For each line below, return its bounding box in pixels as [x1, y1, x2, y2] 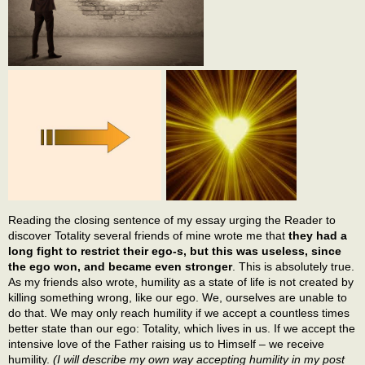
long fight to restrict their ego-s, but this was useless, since [8, 244, 341, 257]
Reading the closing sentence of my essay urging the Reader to [8, 213, 336, 226]
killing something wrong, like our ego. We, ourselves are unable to [8, 290, 347, 304]
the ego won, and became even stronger [8, 259, 232, 273]
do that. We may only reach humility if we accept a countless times [8, 306, 350, 319]
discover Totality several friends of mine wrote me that [8, 228, 288, 242]
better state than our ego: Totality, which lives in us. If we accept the [8, 321, 355, 335]
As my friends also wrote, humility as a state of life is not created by [8, 275, 354, 288]
